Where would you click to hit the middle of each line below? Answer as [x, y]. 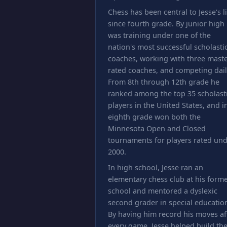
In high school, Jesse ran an [156, 167]
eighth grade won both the [154, 117]
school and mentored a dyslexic [163, 191]
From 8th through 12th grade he [164, 82]
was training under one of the [159, 35]
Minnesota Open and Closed [157, 128]
